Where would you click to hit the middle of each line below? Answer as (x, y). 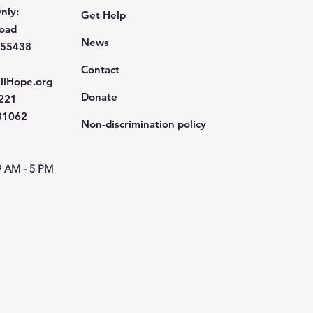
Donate (100, 97)
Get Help (104, 15)
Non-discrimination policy (144, 124)
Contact (101, 70)
